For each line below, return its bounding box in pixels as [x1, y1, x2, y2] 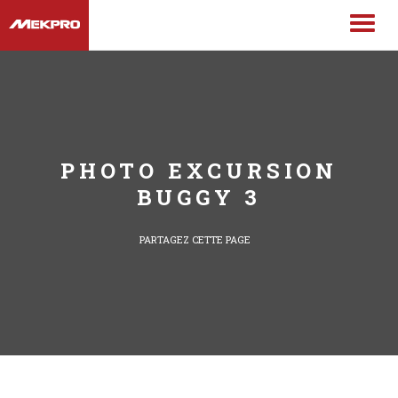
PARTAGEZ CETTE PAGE [139, 232, 251, 246]
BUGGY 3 [136, 183, 262, 212]
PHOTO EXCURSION [60, 156, 338, 186]
